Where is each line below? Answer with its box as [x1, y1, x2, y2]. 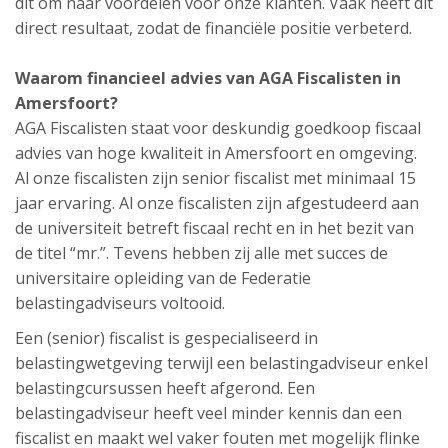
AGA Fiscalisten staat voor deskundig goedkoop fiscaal [15, 117, 421, 139]
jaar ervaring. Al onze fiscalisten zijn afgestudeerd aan [15, 192, 419, 214]
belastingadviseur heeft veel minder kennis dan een [15, 402, 402, 424]
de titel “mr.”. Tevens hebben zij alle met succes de [15, 242, 388, 264]
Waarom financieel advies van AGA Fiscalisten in [15, 67, 401, 89]
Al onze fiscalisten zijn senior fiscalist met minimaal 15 [15, 167, 416, 189]
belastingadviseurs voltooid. [15, 292, 225, 314]
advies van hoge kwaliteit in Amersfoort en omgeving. [15, 142, 417, 164]
